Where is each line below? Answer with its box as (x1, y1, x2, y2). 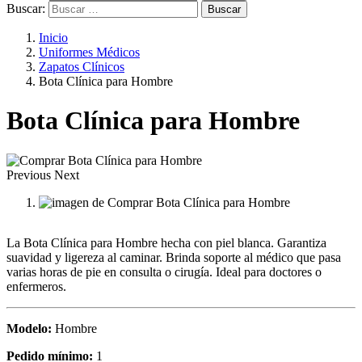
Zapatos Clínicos (39, 60, 124, 74)
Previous (6, 167, 51, 182)
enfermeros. (6, 279, 66, 293)
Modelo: (6, 321, 52, 335)
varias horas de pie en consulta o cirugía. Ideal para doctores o (6, 264, 322, 279)
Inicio (39, 31, 68, 44)
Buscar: (6, 2, 45, 15)
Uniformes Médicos (39, 45, 140, 59)
